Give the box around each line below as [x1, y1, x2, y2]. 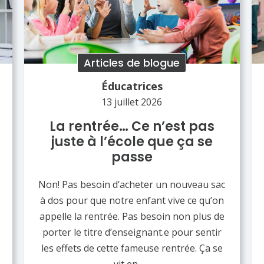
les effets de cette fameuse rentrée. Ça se [41, 241, 223, 255]
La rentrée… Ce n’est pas [49, 117, 214, 136]
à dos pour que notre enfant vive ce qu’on [39, 193, 224, 207]
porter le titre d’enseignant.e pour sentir [42, 225, 222, 239]
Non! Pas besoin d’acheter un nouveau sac [38, 177, 226, 191]
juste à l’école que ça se [51, 132, 213, 151]
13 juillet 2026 [101, 95, 163, 108]
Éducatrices [101, 78, 163, 93]
